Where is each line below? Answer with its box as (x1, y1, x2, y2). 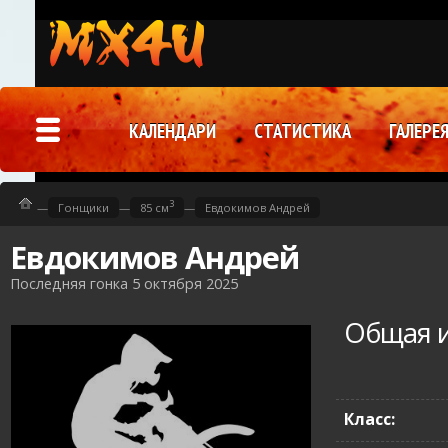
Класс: (344, 407, 396, 430)
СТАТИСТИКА (254, 119, 351, 143)
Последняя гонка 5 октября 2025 (10, 274, 238, 294)
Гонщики (58, 199, 109, 215)
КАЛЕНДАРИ (129, 119, 216, 143)
